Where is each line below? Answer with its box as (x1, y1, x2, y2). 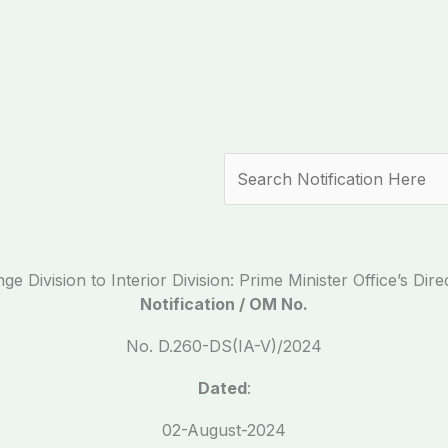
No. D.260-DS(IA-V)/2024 (126, 336, 322, 356)
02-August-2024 (162, 420, 286, 440)
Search (223, 155, 278, 175)
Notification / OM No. (140, 294, 308, 314)
